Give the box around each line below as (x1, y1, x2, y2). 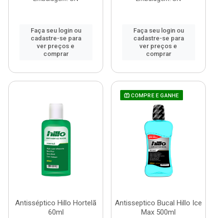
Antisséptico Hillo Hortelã (15, 199, 96, 207)
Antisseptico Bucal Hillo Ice (115, 199, 202, 207)
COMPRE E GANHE (129, 92, 179, 99)
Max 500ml (141, 208, 176, 217)
